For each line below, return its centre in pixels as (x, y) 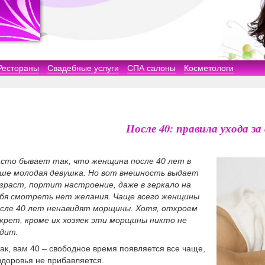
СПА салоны (151, 68)
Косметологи (209, 68)
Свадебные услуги (83, 68)
